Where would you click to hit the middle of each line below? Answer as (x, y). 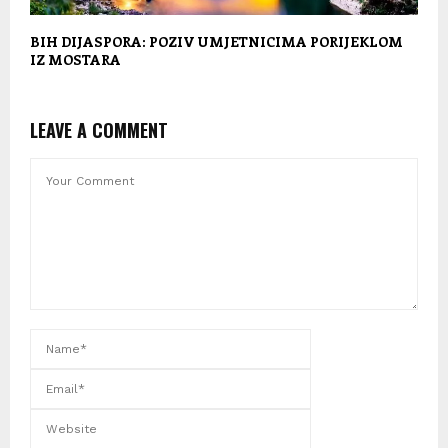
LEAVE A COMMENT (99, 129)
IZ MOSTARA (75, 59)
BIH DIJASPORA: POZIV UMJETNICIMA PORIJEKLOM (216, 41)
